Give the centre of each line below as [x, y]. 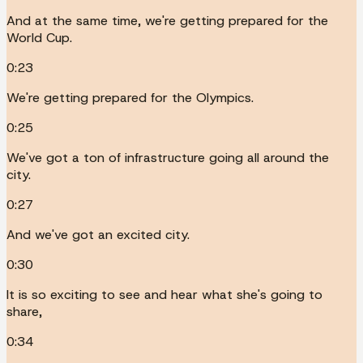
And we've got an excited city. [98, 234]
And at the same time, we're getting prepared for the [167, 20]
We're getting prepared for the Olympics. [130, 97]
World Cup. [39, 37]
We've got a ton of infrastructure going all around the [168, 157]
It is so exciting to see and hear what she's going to [164, 294]
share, [24, 311]
